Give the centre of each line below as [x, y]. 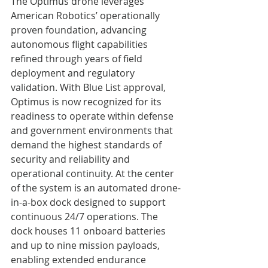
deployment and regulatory [74, 73]
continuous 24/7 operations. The [86, 216]
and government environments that [93, 130]
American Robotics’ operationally [86, 15]
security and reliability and [71, 159]
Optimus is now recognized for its [87, 101]
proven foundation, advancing [80, 30]
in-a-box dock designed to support [89, 202]
